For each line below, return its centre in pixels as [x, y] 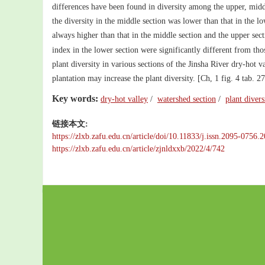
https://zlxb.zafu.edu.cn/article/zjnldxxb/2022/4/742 [138, 149]
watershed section [187, 99]
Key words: [75, 98]
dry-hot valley [124, 99]
